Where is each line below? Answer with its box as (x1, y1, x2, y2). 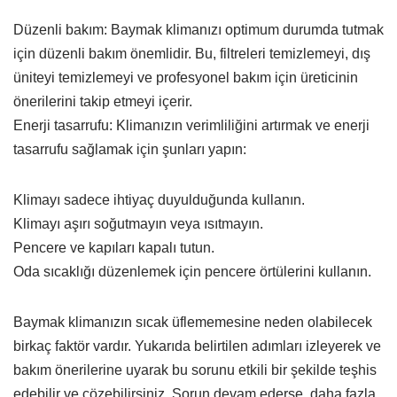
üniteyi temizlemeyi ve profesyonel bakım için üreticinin (13, 69, 358, 85)
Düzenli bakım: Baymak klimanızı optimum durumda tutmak (13, 21, 384, 37)
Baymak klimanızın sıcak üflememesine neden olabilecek (13, 314, 372, 330)
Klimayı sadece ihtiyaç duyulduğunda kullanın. (13, 191, 305, 207)
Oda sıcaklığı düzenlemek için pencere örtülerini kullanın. (13, 263, 371, 279)
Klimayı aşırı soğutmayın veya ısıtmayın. (13, 215, 263, 231)
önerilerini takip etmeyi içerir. (13, 93, 192, 109)
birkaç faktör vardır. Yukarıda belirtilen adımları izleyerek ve (13, 338, 381, 354)
